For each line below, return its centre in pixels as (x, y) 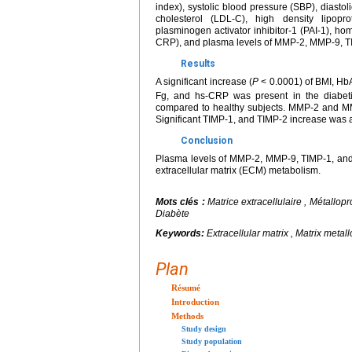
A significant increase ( (204, 81)
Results (198, 63)
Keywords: (181, 233)
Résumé (186, 287)
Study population (212, 341)
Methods (187, 315)
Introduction (195, 301)
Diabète (172, 213)
